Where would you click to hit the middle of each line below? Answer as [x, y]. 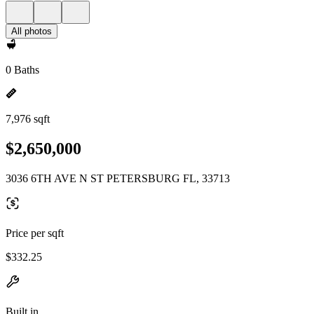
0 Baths [22, 70]
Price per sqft [35, 233]
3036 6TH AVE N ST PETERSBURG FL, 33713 [118, 178]
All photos [32, 31]
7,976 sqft [28, 119]
